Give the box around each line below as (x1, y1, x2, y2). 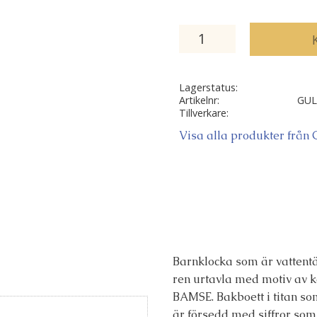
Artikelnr (178, 93, 217, 108)
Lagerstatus (178, 81, 236, 95)
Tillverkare (178, 106, 226, 120)
